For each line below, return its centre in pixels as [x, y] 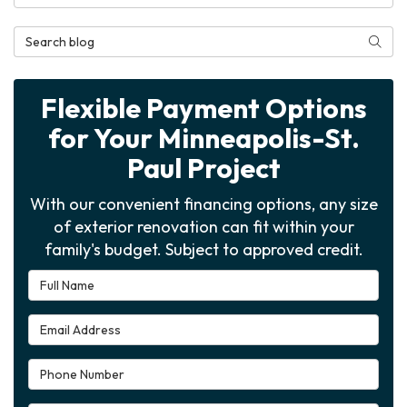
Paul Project [203, 168]
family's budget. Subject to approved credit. [203, 249]
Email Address [77, 324]
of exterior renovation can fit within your [203, 227]
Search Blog [55, 36]
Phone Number [79, 369]
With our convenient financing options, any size [203, 204]
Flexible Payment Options [203, 108]
